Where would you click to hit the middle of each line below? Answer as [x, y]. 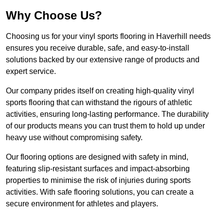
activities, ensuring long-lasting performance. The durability [107, 114]
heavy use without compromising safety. [74, 138]
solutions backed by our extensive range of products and [103, 60]
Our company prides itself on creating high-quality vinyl [100, 91]
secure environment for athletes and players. [82, 204]
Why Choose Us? [54, 16]
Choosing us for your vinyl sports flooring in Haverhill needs [108, 36]
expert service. [31, 72]
